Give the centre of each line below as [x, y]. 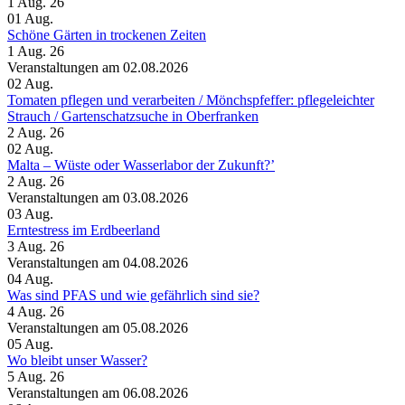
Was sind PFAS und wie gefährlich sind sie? [133, 296]
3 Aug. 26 [36, 247]
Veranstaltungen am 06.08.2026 [98, 393]
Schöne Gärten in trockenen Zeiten [107, 35]
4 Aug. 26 [36, 312]
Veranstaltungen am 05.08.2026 [98, 328]
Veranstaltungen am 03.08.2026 [98, 198]
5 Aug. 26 [36, 377]
